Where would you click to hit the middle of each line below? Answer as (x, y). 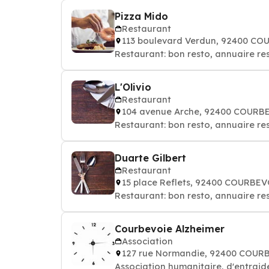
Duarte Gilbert (150, 158)
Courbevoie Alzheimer (170, 229)
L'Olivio (133, 87)
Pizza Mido (141, 16)
